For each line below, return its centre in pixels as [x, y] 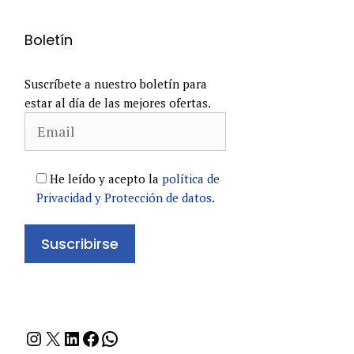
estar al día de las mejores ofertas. [118, 103]
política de [191, 178]
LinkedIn [99, 338]
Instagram [66, 338]
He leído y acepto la [106, 178]
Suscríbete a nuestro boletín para [116, 84]
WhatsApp [143, 338]
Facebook [120, 338]
